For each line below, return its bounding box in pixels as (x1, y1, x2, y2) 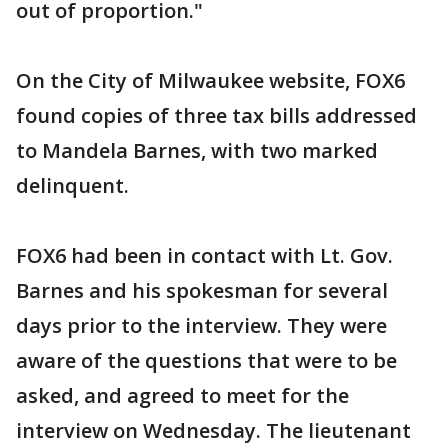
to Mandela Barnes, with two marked (16, 136, 378, 164)
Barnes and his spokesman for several (16, 276, 388, 304)
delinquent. (16, 171, 129, 199)
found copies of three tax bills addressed (16, 101, 417, 129)
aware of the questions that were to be (16, 346, 397, 374)
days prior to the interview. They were (16, 311, 387, 339)
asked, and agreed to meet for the (16, 381, 349, 409)
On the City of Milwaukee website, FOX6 (16, 66, 405, 94)
